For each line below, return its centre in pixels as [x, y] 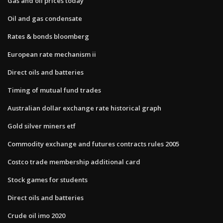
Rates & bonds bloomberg [48, 36]
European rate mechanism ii [52, 54]
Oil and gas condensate [45, 18]
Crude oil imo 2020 [36, 215]
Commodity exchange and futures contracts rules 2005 [93, 144]
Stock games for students [48, 179]
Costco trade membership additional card [74, 162]
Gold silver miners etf [42, 126]
